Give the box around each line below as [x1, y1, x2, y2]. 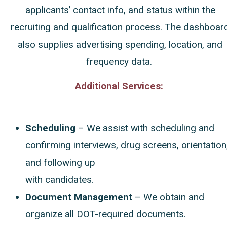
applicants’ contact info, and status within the [25, 4, 215, 16]
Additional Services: [74, 80, 163, 92]
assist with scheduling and [103, 122, 214, 134]
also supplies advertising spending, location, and [18, 38, 222, 50]
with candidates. [25, 173, 94, 185]
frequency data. [86, 55, 152, 67]
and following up [25, 156, 95, 168]
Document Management [25, 191, 132, 203]
